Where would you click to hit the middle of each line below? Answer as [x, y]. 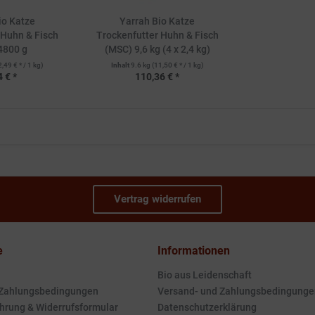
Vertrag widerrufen [157, 199]
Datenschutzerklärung [207, 307]
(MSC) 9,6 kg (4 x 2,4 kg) [157, 49]
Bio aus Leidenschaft [205, 275]
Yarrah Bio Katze [157, 21]
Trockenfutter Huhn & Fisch [157, 35]
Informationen [194, 251]
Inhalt [121, 65]
